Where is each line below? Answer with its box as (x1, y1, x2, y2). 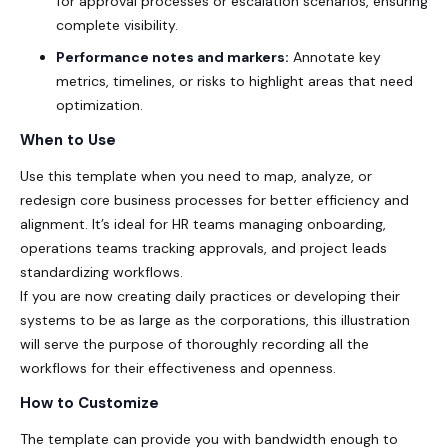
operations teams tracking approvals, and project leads (20, 238, 387, 257)
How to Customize (20, 392, 159, 413)
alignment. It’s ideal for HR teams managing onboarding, (20, 214, 386, 233)
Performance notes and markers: (56, 47, 289, 66)
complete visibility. (56, 15, 178, 34)
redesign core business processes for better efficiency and (20, 190, 409, 209)
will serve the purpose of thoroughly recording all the (20, 334, 369, 353)
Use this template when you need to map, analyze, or (20, 166, 372, 185)
